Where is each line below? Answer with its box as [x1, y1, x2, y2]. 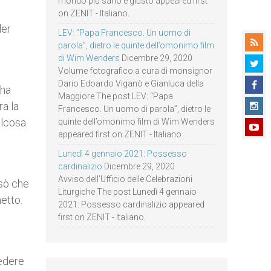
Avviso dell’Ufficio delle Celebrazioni [58, 174, 192, 184]
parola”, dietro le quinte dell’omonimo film [58, 41, 214, 50]
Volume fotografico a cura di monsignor [58, 66, 212, 76]
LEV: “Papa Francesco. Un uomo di [58, 28, 191, 38]
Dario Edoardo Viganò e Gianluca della [58, 79, 204, 88]
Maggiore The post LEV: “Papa [58, 91, 173, 101]
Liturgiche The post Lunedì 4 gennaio [58, 187, 197, 197]
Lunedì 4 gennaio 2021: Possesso [58, 149, 187, 158]
